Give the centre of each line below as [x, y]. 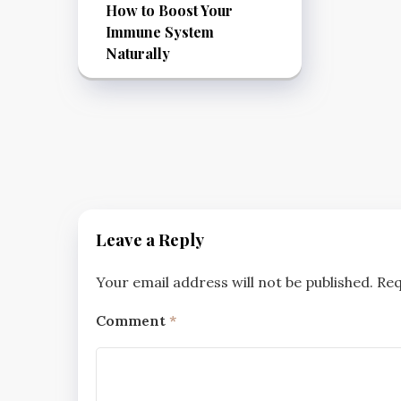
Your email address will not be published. [235, 282]
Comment [132, 320]
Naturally [138, 53]
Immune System [160, 31]
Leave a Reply [150, 240]
